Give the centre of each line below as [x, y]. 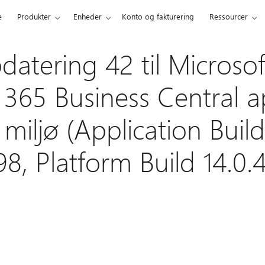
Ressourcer [229, 16]
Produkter [34, 16]
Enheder [88, 16]
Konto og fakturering [158, 16]
